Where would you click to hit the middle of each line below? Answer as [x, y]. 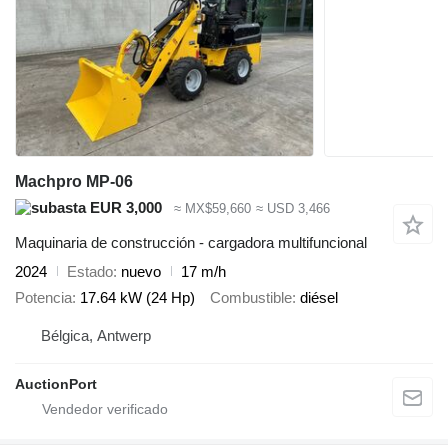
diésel [319, 298]
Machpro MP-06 [74, 181]
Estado [90, 271]
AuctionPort [56, 383]
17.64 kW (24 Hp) [137, 298]
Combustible [251, 298]
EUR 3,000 [124, 207]
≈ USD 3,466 [292, 209]
